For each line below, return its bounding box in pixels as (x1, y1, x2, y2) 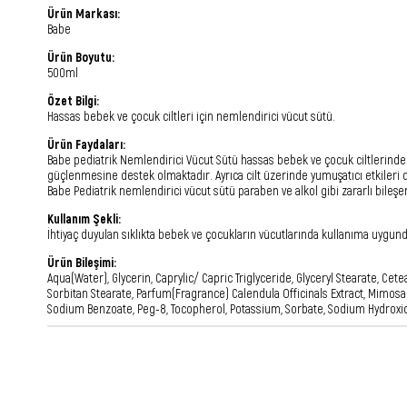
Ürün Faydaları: (47, 135, 125, 152)
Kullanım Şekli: (47, 210, 121, 226)
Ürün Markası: (47, 5, 120, 21)
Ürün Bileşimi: (47, 253, 116, 270)
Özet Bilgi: (47, 92, 99, 108)
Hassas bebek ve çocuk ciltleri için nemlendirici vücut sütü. (47, 107, 335, 124)
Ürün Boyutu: (47, 48, 114, 65)
